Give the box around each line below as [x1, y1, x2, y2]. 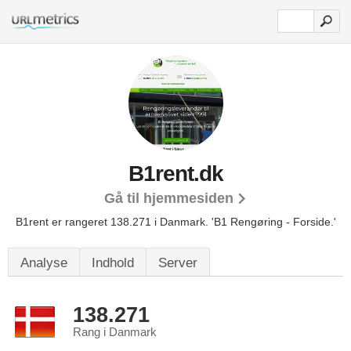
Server [158, 255, 197, 270]
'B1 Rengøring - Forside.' [211, 215, 336, 228]
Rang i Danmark [73, 326, 157, 338]
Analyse [20, 255, 67, 270]
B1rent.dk [128, 161, 223, 186]
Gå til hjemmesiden [104, 190, 233, 206]
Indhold [92, 255, 134, 270]
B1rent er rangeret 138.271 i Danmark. [15, 215, 212, 228]
